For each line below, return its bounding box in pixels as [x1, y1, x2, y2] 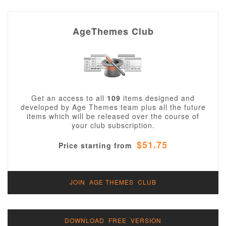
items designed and [121, 93, 195, 103]
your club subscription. [71, 120, 155, 130]
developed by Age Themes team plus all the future [20, 102, 206, 112]
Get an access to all [31, 93, 107, 103]
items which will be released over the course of [27, 111, 199, 121]
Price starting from [59, 140, 134, 150]
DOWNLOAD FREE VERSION [65, 216, 161, 224]
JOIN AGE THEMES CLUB [70, 178, 156, 186]
